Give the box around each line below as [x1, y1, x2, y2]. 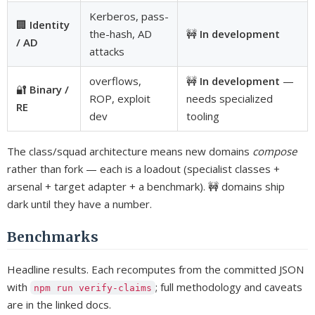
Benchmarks [7, 228, 98, 245]
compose [252, 143, 297, 158]
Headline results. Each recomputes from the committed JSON [7, 262, 304, 276]
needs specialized [186, 91, 273, 105]
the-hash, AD [89, 26, 152, 41]
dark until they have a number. [7, 196, 152, 211]
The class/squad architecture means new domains [7, 143, 252, 158]
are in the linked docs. [7, 297, 111, 311]
